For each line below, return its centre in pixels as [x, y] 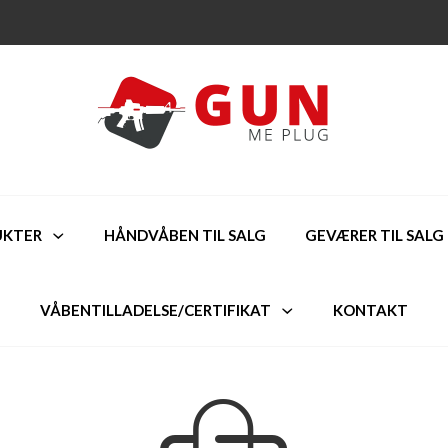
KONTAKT [370, 310]
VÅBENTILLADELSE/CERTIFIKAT [155, 310]
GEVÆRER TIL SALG [374, 235]
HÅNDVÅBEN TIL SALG [185, 235]
